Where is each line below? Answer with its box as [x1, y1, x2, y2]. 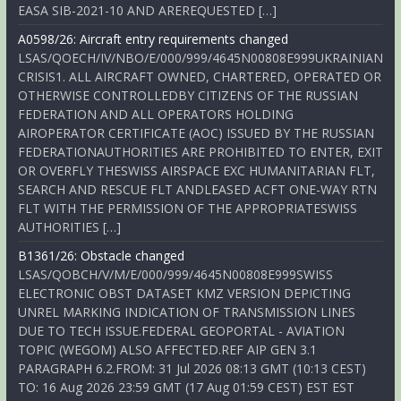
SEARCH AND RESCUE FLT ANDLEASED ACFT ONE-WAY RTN [17, 181, 377, 198]
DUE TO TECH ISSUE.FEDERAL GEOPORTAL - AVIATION [17, 322, 345, 339]
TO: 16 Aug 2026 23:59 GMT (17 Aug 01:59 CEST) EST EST [17, 379, 354, 396]
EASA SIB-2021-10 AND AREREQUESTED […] [17, 2, 277, 19]
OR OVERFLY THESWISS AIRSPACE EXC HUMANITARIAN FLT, [17, 162, 375, 179]
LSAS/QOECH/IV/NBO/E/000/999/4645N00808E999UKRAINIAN [17, 49, 383, 66]
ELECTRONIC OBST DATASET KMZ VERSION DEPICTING [17, 285, 351, 302]
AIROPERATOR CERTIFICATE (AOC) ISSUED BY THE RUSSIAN [17, 124, 374, 141]
